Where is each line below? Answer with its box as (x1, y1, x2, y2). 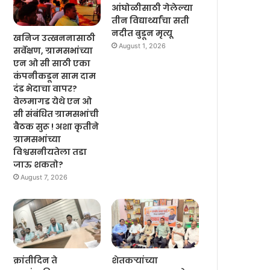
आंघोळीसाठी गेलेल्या (111, 2, 193, 14)
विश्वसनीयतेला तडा (13, 146, 87, 159)
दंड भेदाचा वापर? (13, 83, 78, 95)
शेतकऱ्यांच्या (111, 254, 159, 266)
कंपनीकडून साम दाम (13, 70, 96, 83)
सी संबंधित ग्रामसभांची (13, 108, 99, 121)
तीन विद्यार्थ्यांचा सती (111, 14, 190, 27)
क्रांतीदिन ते (13, 254, 58, 266)
